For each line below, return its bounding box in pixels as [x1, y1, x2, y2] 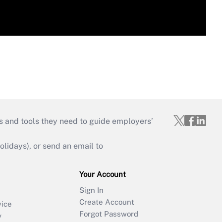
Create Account [79, 198, 134, 207]
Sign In [79, 186, 104, 195]
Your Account [79, 170, 126, 179]
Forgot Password [79, 210, 138, 219]
